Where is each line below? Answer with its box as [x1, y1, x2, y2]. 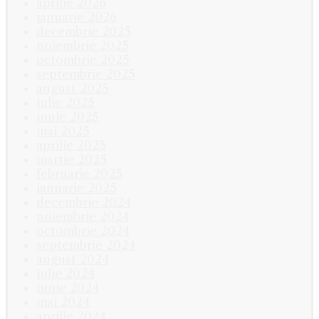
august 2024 [36, 251, 109, 266]
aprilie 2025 [36, 137, 106, 152]
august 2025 [36, 80, 109, 95]
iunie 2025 [36, 109, 99, 124]
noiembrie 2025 [36, 38, 129, 53]
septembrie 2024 [36, 237, 135, 252]
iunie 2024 [36, 280, 99, 295]
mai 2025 [36, 123, 90, 138]
